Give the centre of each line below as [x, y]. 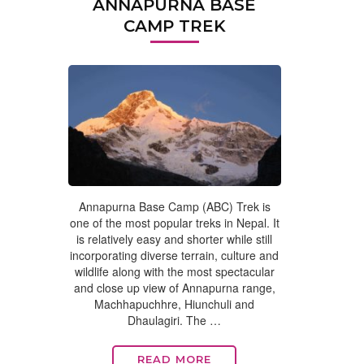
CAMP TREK [174, 26]
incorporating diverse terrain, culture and [175, 255]
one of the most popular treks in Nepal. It [174, 222]
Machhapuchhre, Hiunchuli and [175, 303]
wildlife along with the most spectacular [174, 271]
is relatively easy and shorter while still [175, 238]
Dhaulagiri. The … [175, 320]
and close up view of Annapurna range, [174, 287]
